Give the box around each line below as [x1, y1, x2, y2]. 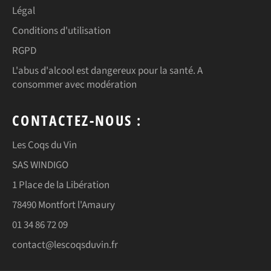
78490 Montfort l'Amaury [12, 197, 115, 212]
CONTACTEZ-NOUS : [12, 109, 142, 130]
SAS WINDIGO [12, 157, 68, 172]
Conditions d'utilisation [12, 23, 111, 38]
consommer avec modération [12, 77, 137, 92]
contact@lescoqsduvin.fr [12, 237, 118, 252]
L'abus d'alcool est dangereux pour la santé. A [12, 63, 203, 78]
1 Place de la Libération [12, 177, 109, 192]
